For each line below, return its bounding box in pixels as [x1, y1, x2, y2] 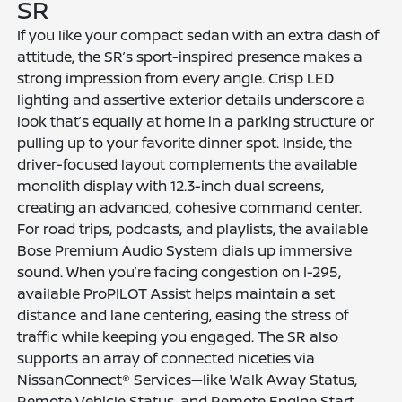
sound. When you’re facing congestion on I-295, [17, 261, 342, 282]
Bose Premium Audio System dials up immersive [17, 240, 353, 260]
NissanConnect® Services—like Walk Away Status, [17, 369, 358, 389]
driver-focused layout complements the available [17, 153, 358, 174]
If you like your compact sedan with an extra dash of [17, 24, 380, 45]
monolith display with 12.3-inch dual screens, [17, 175, 325, 196]
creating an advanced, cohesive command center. [17, 197, 363, 217]
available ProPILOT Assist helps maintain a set [17, 283, 336, 303]
